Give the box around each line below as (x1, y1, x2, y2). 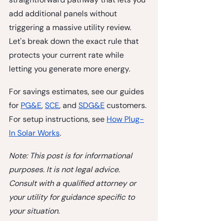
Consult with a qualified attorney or (9, 178, 138, 188)
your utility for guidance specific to (9, 191, 137, 202)
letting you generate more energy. (9, 63, 130, 74)
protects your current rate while (9, 49, 126, 60)
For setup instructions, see (9, 113, 107, 124)
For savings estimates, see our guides (9, 86, 146, 97)
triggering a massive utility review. (9, 22, 133, 33)
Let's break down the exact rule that (9, 36, 141, 46)
